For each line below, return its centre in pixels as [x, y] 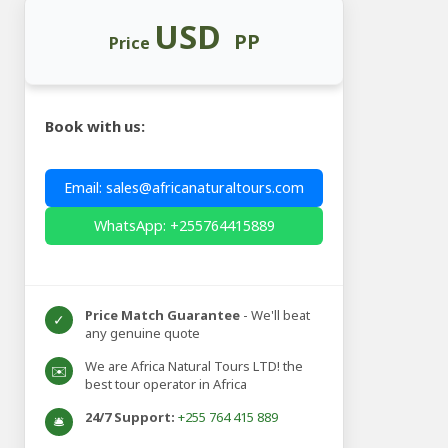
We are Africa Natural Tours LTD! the [194, 366]
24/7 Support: [130, 417]
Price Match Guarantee [163, 315]
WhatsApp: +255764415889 [184, 226]
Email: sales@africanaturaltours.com [184, 188]
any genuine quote [143, 333]
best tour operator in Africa [166, 384]
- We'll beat [275, 315]
